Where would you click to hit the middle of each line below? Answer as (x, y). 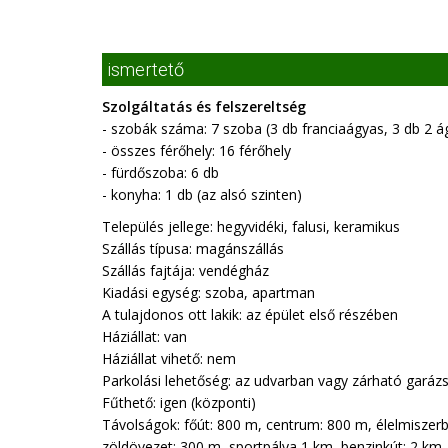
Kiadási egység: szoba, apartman (208, 292)
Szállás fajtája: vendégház (185, 270)
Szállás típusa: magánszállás (193, 248)
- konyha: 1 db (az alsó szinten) (202, 194)
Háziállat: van (144, 336)
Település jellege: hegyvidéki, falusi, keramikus (251, 226)
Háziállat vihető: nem (169, 358)
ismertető (145, 69)
